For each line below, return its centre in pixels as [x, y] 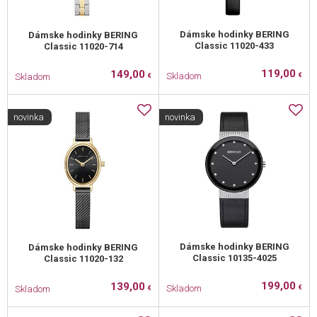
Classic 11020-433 [234, 46]
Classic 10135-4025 [234, 258]
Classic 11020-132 [83, 259]
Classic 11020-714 [83, 47]
